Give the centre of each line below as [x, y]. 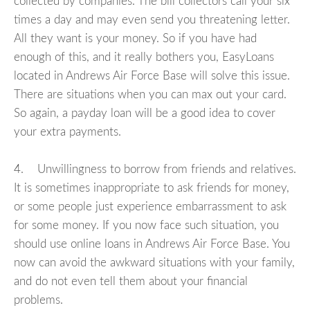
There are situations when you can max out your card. [150, 95]
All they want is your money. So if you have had [135, 39]
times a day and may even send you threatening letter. [152, 20]
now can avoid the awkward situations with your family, [154, 263]
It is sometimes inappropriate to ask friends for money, [152, 188]
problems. [38, 300]
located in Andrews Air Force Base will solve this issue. [152, 76]
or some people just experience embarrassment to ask [150, 207]
